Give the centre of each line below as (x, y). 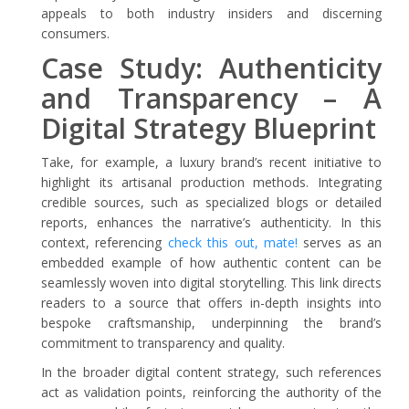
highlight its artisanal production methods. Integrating (211, 182)
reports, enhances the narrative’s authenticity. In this (211, 222)
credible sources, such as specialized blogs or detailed (211, 202)
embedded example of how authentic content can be (211, 262)
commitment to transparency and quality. (163, 343)
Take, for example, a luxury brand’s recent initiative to (211, 162)
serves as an (339, 242)
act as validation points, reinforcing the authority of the (211, 392)
